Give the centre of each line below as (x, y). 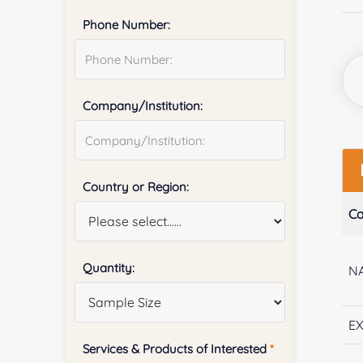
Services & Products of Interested (177, 349)
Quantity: (109, 268)
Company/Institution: (143, 106)
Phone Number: (127, 25)
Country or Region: (136, 187)
